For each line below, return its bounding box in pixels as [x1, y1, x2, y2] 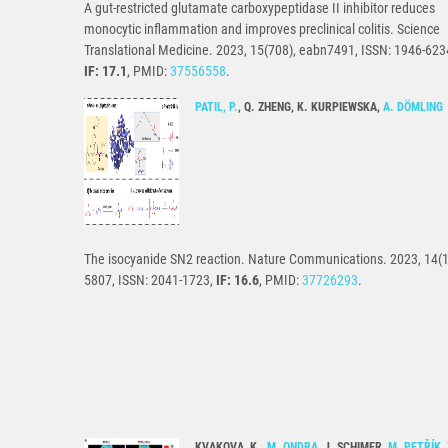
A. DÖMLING [383, 100, 443, 115]
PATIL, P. [195, 100, 238, 115]
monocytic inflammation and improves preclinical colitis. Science [84, 21, 440, 38]
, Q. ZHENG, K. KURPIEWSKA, [238, 100, 383, 115]
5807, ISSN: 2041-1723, [84, 272, 216, 289]
